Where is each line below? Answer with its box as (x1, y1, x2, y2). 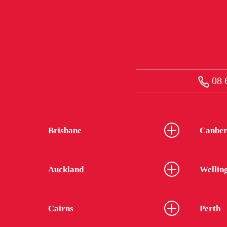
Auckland (48, 164, 84, 174)
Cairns (48, 203, 73, 213)
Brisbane (48, 125, 82, 135)
